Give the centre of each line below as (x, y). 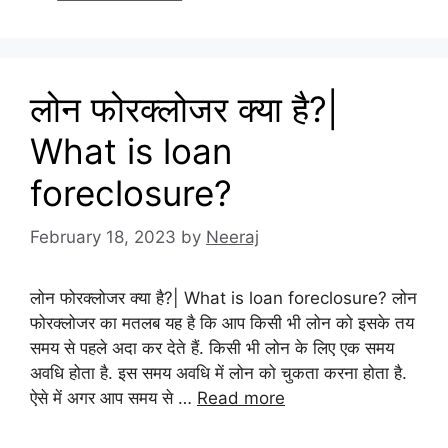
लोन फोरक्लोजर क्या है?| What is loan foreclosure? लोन (223, 298)
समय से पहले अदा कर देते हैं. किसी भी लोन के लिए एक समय (212, 348)
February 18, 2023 (103, 237)
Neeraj (232, 237)
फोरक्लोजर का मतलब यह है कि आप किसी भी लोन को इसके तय (222, 323)
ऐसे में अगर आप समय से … (113, 398)
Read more (241, 398)
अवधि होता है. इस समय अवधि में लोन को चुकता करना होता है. (218, 373)
